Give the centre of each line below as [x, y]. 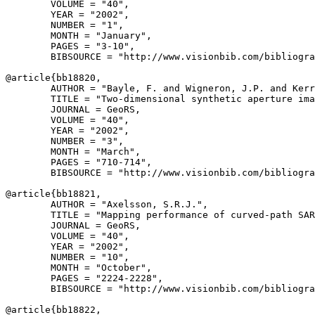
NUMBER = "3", [65, 141]
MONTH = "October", [79, 268]
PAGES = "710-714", [79, 162]
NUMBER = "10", [67, 257]
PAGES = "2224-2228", [84, 278]
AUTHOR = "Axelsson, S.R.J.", [107, 204]
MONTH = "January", [79, 36]
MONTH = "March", [73, 152]
